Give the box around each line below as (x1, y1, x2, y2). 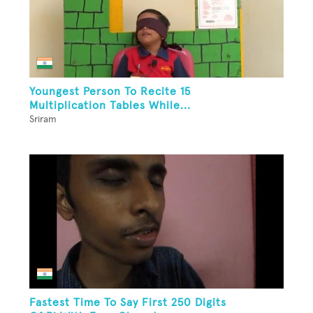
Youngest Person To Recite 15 (29, 85, 191, 97)
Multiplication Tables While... (29, 99, 191, 111)
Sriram (29, 114, 57, 124)
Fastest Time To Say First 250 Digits (29, 296, 226, 308)
